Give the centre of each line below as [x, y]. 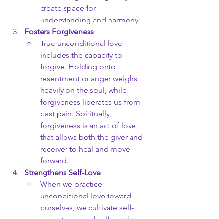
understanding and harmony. [90, 20]
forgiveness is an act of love [89, 125]
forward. [54, 161]
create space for [69, 8]
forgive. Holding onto [79, 67]
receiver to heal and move [86, 149]
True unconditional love [82, 43]
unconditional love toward [87, 196]
